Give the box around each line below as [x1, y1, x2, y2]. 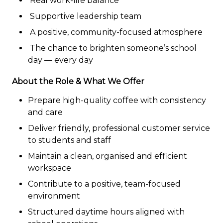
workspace [28, 163, 71, 173]
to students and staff [28, 135, 111, 145]
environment [28, 191, 80, 201]
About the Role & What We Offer [12, 77, 144, 87]
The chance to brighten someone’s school [28, 43, 197, 53]
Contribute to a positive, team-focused [28, 179, 181, 189]
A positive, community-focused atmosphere [28, 27, 203, 37]
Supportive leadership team [28, 11, 141, 21]
